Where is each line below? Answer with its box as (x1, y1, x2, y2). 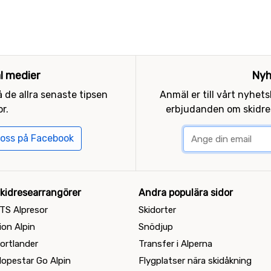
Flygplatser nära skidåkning (139, 255, 252, 266)
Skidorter (139, 204, 176, 215)
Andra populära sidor (139, 187, 233, 198)
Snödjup (139, 221, 173, 232)
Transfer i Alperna (139, 238, 212, 249)
